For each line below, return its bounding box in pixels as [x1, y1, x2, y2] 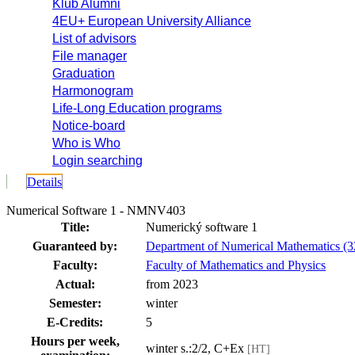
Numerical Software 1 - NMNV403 [6, 204, 185, 217]
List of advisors [52, 32, 136, 45]
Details [27, 175, 62, 189]
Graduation [52, 67, 115, 80]
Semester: [48, 296, 101, 310]
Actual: [55, 277, 95, 291]
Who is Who [52, 136, 120, 150]
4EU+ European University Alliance [52, 14, 251, 28]
